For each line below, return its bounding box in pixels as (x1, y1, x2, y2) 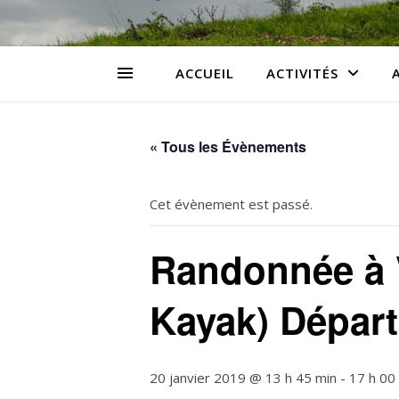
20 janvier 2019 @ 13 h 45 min (150, 369, 337, 387)
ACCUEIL (175, 64, 234, 82)
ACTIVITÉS (266, 64, 338, 82)
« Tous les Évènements (150, 136, 306, 157)
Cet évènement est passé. (150, 195, 313, 213)
